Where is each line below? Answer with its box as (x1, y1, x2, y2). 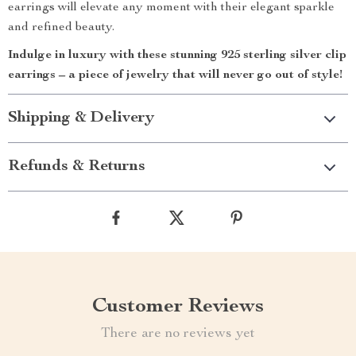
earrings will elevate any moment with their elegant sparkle (8, 2, 335, 14)
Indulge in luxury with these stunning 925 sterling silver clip (8, 49, 346, 62)
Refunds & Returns (8, 159, 145, 175)
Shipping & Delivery (8, 110, 154, 126)
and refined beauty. (8, 21, 114, 34)
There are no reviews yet (101, 327, 255, 341)
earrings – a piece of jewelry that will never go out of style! (8, 69, 342, 82)
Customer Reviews (92, 296, 264, 317)
